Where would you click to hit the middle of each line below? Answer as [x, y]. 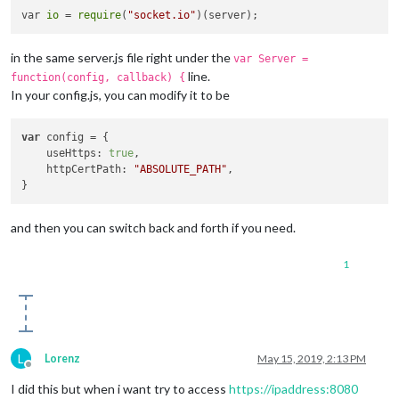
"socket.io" [162, 15]
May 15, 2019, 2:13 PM [312, 359]
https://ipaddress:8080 [293, 389]
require [100, 15]
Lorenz [62, 359]
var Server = [271, 58]
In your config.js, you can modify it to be [120, 94]
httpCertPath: [78, 169]
